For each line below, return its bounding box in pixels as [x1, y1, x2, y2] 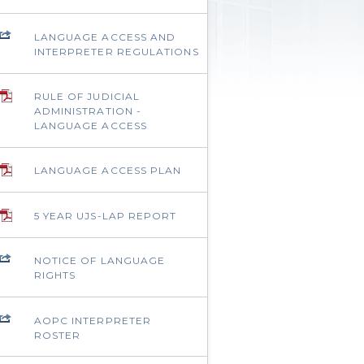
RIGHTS [33, 269, 76, 282]
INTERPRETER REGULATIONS [33, 45, 199, 58]
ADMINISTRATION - [33, 105, 142, 117]
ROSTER [33, 328, 81, 341]
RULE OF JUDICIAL [33, 90, 141, 102]
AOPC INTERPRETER [33, 314, 152, 327]
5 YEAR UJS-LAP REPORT [33, 209, 177, 222]
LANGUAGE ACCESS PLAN [33, 164, 182, 177]
